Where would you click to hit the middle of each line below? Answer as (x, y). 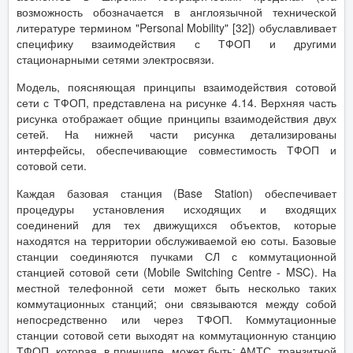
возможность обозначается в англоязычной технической (176, 12)
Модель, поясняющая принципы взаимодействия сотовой (176, 87)
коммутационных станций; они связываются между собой (176, 303)
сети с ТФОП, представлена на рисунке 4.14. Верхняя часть (176, 102)
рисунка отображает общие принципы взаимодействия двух (176, 118)
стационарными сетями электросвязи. (115, 59)
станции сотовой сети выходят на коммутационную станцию (176, 335)
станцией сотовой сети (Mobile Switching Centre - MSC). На (176, 272)
